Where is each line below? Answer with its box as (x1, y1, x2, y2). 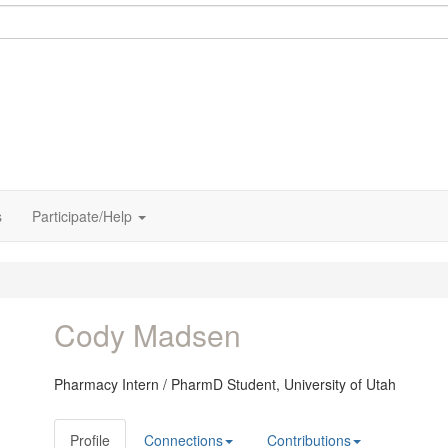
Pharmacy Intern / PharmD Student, (54, 374, 284, 394)
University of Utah (284, 374, 396, 394)
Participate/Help (32, 206, 132, 226)
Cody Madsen (54, 313, 241, 356)
